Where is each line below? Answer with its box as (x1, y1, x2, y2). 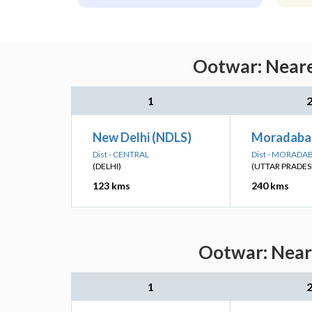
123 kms (93, 180, 130, 192)
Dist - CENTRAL (93, 149, 149, 159)
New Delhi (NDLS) (93, 130, 192, 145)
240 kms (251, 180, 289, 192)
